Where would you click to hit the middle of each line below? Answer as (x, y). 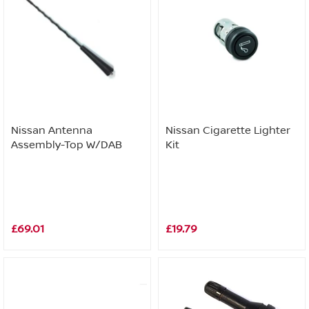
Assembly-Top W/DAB (67, 145)
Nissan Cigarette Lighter (228, 130)
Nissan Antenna (52, 130)
